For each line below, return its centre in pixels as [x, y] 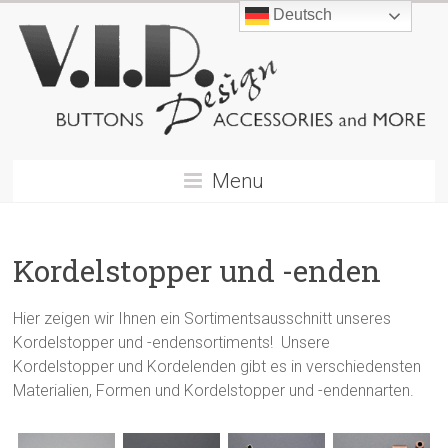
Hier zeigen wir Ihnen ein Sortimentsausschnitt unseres [202, 318]
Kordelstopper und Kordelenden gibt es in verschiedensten [217, 366]
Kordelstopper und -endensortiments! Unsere [172, 342]
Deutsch [301, 15]
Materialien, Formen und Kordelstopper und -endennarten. [214, 390]
